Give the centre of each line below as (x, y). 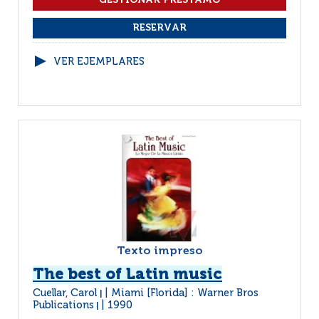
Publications (63, 305)
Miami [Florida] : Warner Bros (185, 293)
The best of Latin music (127, 275)
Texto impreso (159, 251)
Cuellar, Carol (66, 293)
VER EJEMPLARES (99, 62)
